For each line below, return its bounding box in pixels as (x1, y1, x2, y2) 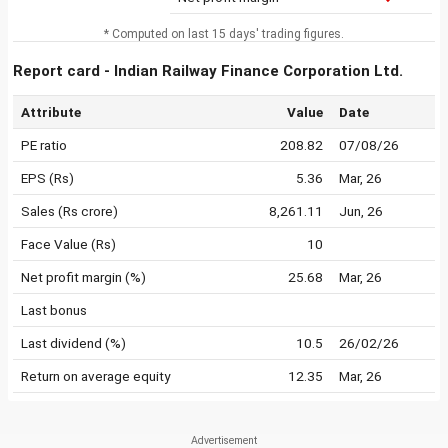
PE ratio (21, 137, 67, 153)
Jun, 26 (339, 203, 383, 219)
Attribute (21, 104, 81, 120)
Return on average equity (21, 368, 170, 384)
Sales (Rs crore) (21, 203, 118, 219)
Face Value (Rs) (21, 236, 116, 252)
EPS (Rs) (21, 170, 74, 186)
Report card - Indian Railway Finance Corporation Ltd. (13, 62, 403, 80)
